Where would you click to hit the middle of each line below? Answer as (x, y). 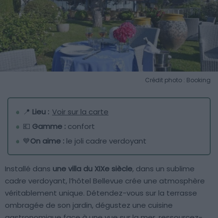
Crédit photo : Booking (178, 80)
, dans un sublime (163, 169)
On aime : (48, 141)
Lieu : (42, 112)
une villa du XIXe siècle (92, 169)
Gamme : (50, 127)
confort (81, 127)
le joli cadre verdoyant (106, 141)
